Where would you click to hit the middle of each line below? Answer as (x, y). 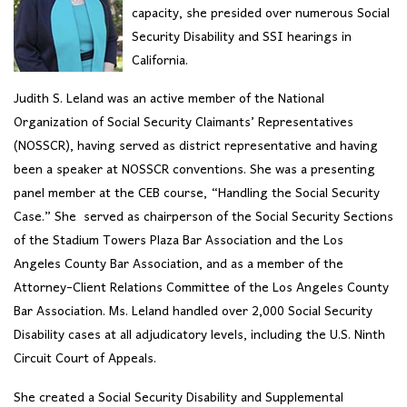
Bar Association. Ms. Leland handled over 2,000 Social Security (193, 313)
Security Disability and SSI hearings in (242, 37)
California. (160, 61)
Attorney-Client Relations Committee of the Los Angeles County (201, 289)
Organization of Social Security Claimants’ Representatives (184, 124)
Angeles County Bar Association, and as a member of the (179, 265)
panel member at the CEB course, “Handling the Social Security (197, 194)
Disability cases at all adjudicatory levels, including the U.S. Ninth (199, 336)
